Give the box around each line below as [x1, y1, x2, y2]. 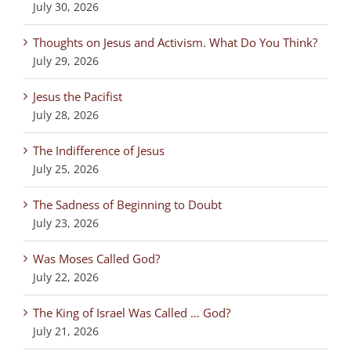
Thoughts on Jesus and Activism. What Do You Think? [33, 34, 317, 50]
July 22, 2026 [33, 269, 99, 284]
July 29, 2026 [33, 52, 99, 68]
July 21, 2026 [33, 323, 99, 338]
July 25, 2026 [33, 161, 99, 176]
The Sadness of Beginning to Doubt [33, 196, 222, 212]
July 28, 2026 [33, 107, 99, 122]
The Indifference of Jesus [33, 142, 165, 158]
